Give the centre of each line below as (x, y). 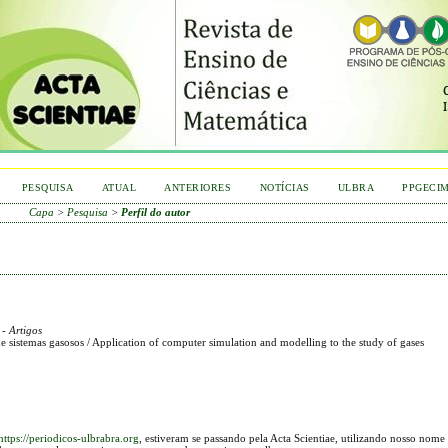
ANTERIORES (198, 187)
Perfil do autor (156, 212)
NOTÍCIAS (284, 187)
